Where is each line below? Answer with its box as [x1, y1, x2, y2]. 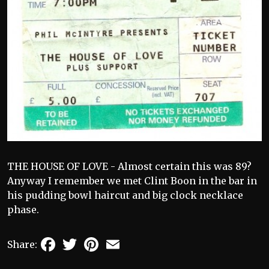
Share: [7, 238, 37, 250]
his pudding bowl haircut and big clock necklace [7, 189, 243, 201]
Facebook [58, 233, 103, 246]
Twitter [79, 233, 116, 246]
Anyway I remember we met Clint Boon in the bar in [7, 174, 257, 187]
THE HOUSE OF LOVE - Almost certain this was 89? [7, 160, 252, 172]
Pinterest [101, 233, 145, 246]
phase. [7, 203, 39, 216]
